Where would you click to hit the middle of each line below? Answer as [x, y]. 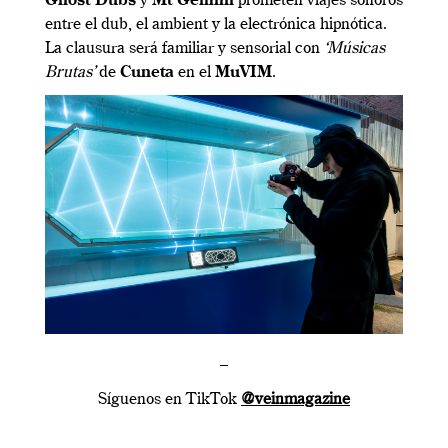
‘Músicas [354, 49]
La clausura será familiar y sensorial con [184, 49]
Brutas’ [70, 73]
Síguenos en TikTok [169, 400]
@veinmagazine [295, 400]
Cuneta [147, 73]
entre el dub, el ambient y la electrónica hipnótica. [216, 25]
